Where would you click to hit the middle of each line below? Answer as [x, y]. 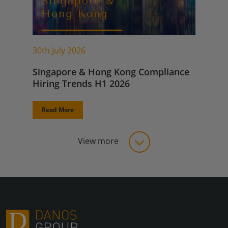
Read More [58, 110]
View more [99, 141]
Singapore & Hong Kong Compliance [111, 72]
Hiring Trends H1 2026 [81, 83]
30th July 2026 [59, 50]
